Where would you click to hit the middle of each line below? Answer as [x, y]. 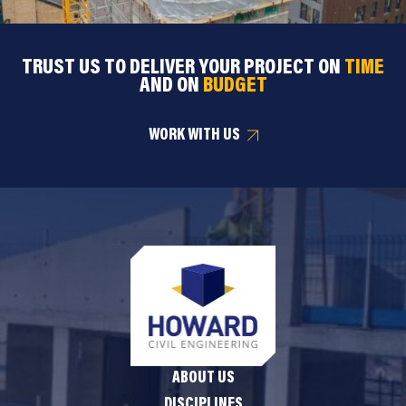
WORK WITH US [194, 135]
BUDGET [235, 86]
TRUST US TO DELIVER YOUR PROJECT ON [183, 68]
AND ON [171, 86]
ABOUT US [203, 379]
